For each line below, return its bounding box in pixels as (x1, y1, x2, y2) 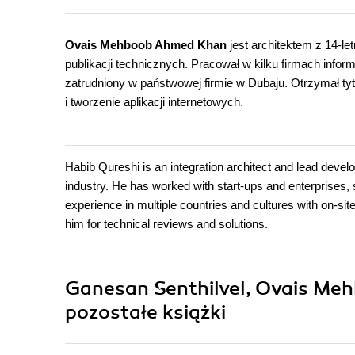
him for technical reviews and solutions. (65, 217, 268, 231)
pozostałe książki (65, 300, 226, 325)
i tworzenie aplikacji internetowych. (65, 95, 243, 109)
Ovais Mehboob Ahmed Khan (65, 38, 227, 52)
